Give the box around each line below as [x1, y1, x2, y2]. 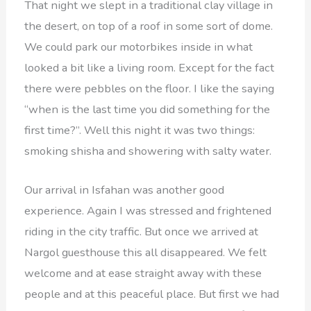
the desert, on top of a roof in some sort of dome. [24, 17, 274, 34]
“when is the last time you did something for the [24, 101, 271, 117]
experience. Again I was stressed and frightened [24, 202, 272, 219]
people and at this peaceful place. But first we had [24, 285, 280, 302]
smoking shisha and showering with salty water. [24, 142, 272, 159]
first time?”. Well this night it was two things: [24, 121, 255, 138]
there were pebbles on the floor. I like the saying [24, 80, 275, 96]
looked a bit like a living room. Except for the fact [24, 59, 275, 76]
